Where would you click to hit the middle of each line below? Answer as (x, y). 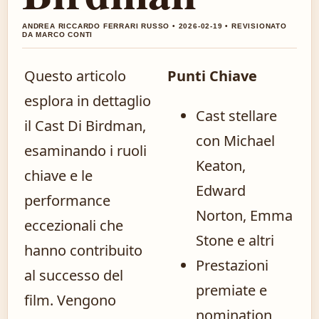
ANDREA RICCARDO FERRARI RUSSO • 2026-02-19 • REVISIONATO (155, 26)
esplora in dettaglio (88, 101)
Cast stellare (236, 116)
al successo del (74, 275)
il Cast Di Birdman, (85, 126)
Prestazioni (232, 265)
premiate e (231, 290)
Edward (221, 190)
